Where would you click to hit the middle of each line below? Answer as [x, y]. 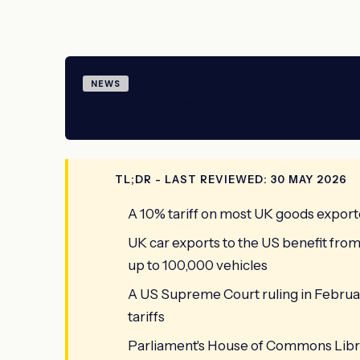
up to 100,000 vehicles [198, 265]
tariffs [146, 316]
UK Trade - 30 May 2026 [173, 102]
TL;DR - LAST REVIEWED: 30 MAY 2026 [231, 179]
